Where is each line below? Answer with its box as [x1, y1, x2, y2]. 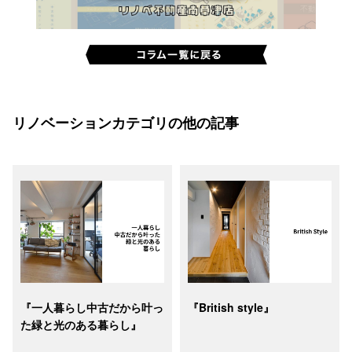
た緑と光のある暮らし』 [20, 317, 141, 333]
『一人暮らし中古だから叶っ [20, 299, 163, 316]
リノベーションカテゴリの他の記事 [12, 112, 239, 134]
